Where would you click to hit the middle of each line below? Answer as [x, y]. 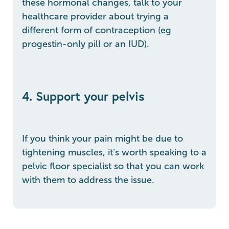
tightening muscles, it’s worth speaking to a [114, 152]
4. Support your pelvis [83, 96]
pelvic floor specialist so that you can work [113, 166]
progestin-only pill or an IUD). [86, 44]
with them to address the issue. [88, 180]
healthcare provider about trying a [95, 16]
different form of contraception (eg [97, 30]
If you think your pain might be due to [102, 138]
